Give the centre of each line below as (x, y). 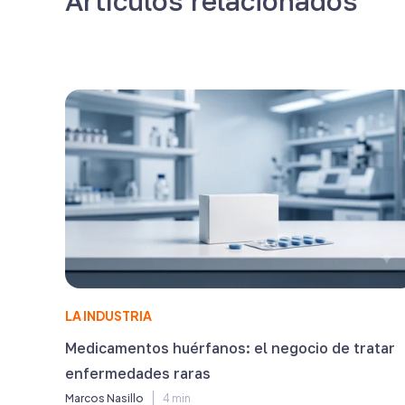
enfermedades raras (138, 373)
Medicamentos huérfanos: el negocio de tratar (230, 348)
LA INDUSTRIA (108, 316)
